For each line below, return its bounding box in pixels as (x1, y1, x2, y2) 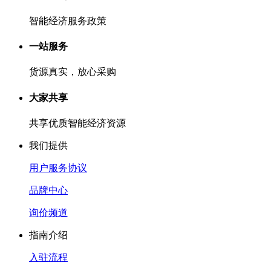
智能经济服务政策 (29, 15, 106, 26)
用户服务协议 (29, 163, 87, 173)
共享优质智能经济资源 (29, 118, 126, 128)
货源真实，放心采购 (29, 67, 116, 77)
